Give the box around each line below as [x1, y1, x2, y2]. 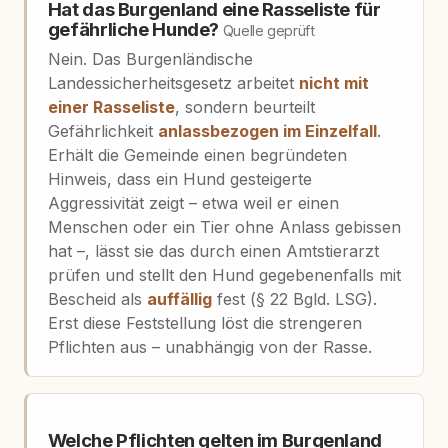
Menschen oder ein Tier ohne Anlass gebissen [47, 216, 401, 237]
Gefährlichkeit [47, 120, 158, 141]
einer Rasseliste [47, 96, 175, 117]
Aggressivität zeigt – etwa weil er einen [47, 192, 339, 213]
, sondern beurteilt [174, 96, 315, 117]
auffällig [146, 288, 212, 309]
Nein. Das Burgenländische [47, 48, 253, 69]
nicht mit [298, 72, 369, 93]
